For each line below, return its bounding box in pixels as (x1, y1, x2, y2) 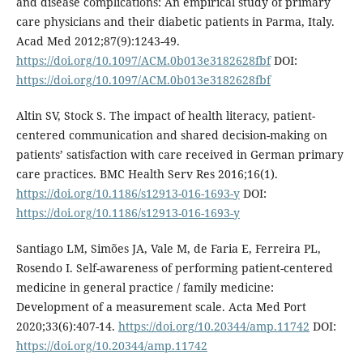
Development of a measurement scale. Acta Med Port (15, 298, 306, 314)
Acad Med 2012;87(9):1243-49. (15, 32, 180, 49)
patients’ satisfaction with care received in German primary (15, 146, 344, 162)
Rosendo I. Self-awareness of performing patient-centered (15, 259, 333, 275)
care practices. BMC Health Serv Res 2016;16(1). (15, 165, 278, 181)
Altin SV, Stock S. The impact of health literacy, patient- (15, 107, 315, 123)
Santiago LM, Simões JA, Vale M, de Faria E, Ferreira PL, (15, 240, 321, 256)
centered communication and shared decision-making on (15, 126, 327, 143)
